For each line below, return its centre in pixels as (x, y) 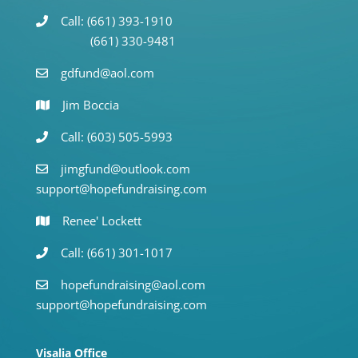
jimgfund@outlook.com (125, 168)
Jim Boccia (90, 104)
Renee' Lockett (101, 220)
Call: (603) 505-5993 (116, 136)
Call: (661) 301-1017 (116, 252)
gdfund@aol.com (107, 72)
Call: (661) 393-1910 (116, 20)
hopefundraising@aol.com (133, 284)
